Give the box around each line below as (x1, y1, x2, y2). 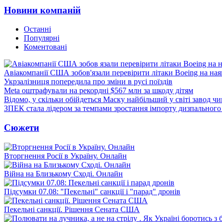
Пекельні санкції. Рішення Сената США (4, 205, 140, 214)
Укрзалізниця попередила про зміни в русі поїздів (4, 77, 172, 86)
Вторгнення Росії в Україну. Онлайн (4, 151, 127, 160)
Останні (24, 25, 51, 34)
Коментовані (24, 43, 67, 52)
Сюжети (4, 122, 39, 133)
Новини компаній (4, 4, 81, 15)
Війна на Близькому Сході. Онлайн (4, 169, 123, 178)
